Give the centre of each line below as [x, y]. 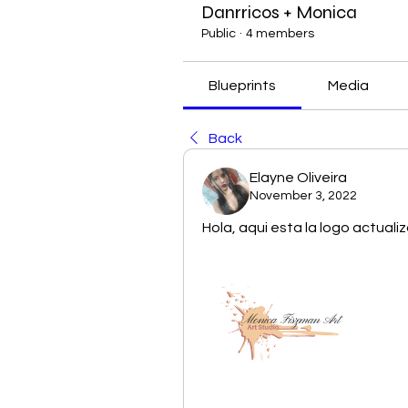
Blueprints [243, 86]
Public [219, 34]
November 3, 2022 [303, 196]
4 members [280, 34]
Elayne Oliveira [298, 178]
